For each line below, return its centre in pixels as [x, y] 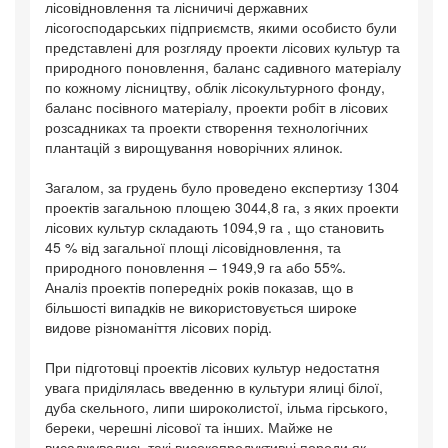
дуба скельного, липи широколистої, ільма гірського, [216, 406]
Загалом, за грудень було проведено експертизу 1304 [222, 186]
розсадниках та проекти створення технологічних [206, 126]
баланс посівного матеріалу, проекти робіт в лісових [216, 106]
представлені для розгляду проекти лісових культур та [222, 46]
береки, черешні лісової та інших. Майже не [189, 426]
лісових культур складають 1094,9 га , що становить [214, 226]
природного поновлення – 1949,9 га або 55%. [195, 266]
